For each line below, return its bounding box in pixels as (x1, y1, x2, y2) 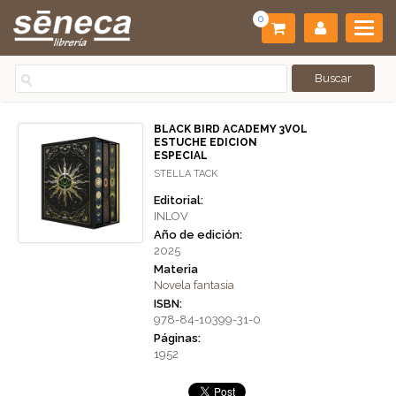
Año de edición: (154, 228, 242, 241)
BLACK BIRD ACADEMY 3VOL (154, 123, 308, 135)
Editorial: (154, 194, 203, 207)
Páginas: (154, 331, 201, 345)
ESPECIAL (154, 149, 208, 162)
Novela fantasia (154, 278, 234, 292)
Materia (154, 263, 198, 276)
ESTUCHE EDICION (154, 136, 257, 148)
